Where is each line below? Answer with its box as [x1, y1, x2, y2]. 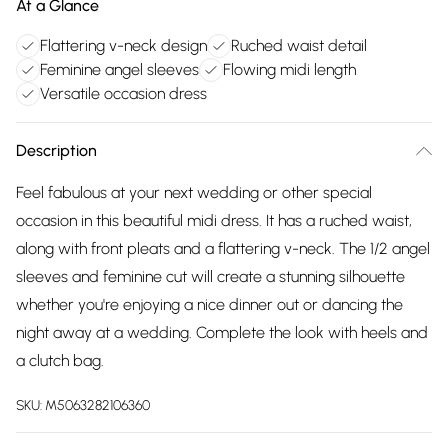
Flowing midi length [223, 60, 356, 79]
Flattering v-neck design [40, 36, 207, 55]
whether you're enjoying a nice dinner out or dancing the [16, 295, 403, 314]
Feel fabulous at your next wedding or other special [16, 183, 372, 202]
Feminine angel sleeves [40, 60, 199, 79]
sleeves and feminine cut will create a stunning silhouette [16, 267, 405, 286]
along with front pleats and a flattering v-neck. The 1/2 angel [16, 239, 430, 258]
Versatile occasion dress [40, 84, 207, 103]
